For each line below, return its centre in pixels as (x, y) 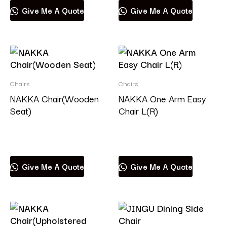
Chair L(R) (138, 110)
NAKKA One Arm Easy (162, 98)
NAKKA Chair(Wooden (54, 98)
